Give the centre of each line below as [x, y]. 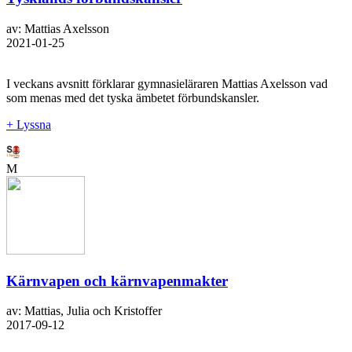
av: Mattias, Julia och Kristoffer [84, 311]
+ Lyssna [29, 124]
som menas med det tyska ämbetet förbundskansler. [133, 97]
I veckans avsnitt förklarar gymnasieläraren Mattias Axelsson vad [167, 83]
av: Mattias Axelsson [58, 28]
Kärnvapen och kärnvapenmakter [117, 280]
